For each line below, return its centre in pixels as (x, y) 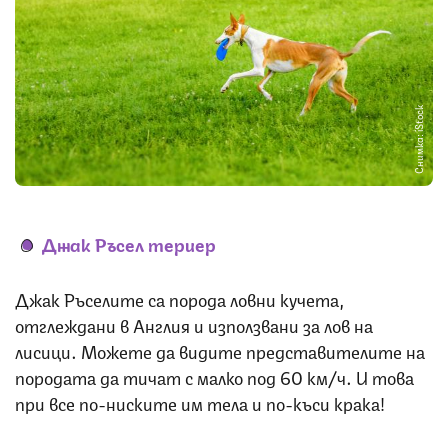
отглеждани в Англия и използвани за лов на (194, 324)
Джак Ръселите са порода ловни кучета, (179, 298)
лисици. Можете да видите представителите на (220, 350)
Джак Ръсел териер (129, 243)
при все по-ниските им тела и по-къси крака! (204, 402)
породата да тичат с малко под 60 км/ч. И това (214, 376)
